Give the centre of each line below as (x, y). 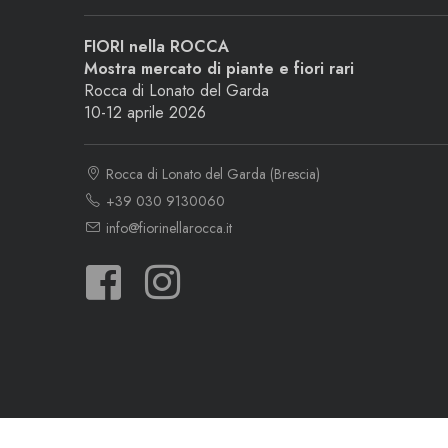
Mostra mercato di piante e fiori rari (219, 68)
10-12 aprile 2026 (145, 112)
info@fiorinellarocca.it (167, 227)
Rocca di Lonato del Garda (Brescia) (211, 173)
